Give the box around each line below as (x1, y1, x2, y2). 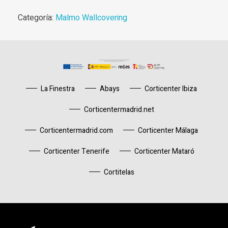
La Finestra (41, 83, 75, 94)
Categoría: (18, 11, 55, 24)
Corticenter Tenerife (43, 146, 109, 157)
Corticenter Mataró (134, 146, 194, 157)
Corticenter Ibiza (145, 83, 197, 94)
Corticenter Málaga (138, 125, 198, 136)
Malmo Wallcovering (55, 11, 127, 24)
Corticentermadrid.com (40, 125, 113, 136)
